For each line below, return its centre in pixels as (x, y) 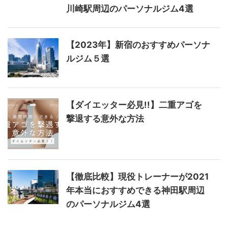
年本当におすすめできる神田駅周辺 (135, 191)
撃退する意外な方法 (105, 119)
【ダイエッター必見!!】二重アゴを (134, 105)
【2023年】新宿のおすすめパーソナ (138, 45)
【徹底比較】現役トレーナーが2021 (137, 177)
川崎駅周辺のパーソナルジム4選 (130, 9)
